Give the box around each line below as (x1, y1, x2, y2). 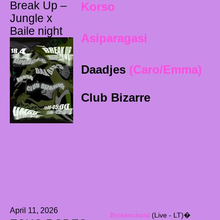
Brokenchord (110, 211, 150, 219)
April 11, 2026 (10, 206, 58, 215)
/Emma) (160, 62, 202, 76)
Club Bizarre (81, 90, 150, 104)
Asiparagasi (81, 31, 147, 45)
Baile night (10, 24, 62, 37)
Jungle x (10, 11, 53, 25)
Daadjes (81, 62, 126, 76)
